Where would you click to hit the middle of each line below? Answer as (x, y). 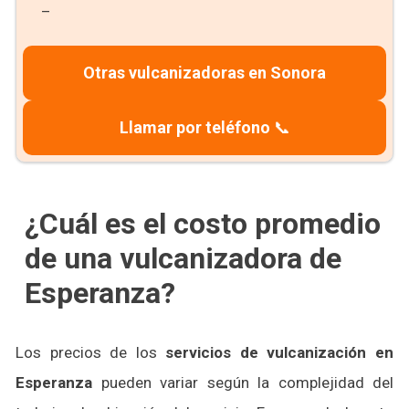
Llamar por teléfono (194, 127)
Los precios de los (86, 352)
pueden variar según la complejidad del (243, 383)
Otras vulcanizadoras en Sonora (204, 73)
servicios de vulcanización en (275, 352)
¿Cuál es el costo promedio (203, 224)
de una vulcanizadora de (183, 258)
